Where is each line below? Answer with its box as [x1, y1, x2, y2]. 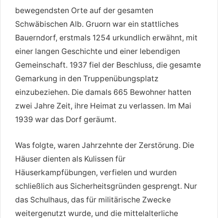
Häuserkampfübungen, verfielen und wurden [15, 168, 177, 178]
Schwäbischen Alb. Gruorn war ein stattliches [15, 19, 179, 29]
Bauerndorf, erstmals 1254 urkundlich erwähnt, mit [15, 33, 198, 43]
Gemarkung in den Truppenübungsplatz [15, 74, 159, 84]
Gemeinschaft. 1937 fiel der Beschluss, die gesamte [15, 60, 201, 70]
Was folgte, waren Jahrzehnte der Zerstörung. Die [15, 141, 194, 150]
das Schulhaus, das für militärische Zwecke [15, 195, 171, 205]
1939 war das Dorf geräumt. [15, 115, 116, 125]
